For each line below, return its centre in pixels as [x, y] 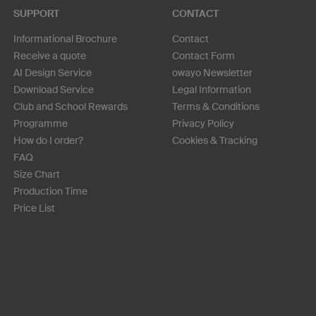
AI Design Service [53, 73]
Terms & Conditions [216, 107]
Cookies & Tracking [215, 141]
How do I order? [48, 141]
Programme [41, 124]
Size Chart [37, 175]
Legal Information [212, 90]
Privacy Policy [203, 124]
